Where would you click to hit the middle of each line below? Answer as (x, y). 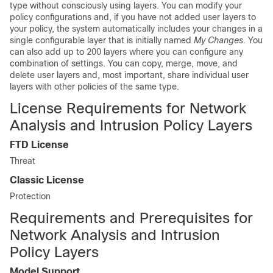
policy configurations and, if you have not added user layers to (133, 17)
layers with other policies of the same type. (94, 87)
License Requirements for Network (128, 108)
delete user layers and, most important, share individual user (129, 75)
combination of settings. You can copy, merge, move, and (124, 63)
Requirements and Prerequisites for (131, 218)
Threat (23, 161)
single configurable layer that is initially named (102, 40)
